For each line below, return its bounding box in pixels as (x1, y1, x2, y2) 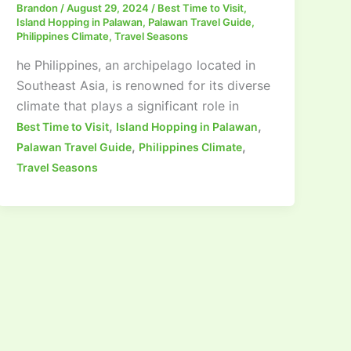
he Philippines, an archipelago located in (16, 57, 256, 74)
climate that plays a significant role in (16, 98, 240, 114)
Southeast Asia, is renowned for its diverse (16, 78, 271, 94)
